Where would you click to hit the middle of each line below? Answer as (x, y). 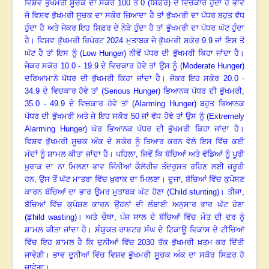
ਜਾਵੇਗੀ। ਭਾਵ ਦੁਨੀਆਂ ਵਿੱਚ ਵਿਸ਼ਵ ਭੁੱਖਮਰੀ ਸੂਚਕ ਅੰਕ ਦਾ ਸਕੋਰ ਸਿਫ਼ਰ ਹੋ (134, 255)
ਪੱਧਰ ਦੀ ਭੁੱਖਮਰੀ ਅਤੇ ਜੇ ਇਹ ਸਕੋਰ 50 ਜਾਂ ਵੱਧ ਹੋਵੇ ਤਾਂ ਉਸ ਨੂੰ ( (117, 116)
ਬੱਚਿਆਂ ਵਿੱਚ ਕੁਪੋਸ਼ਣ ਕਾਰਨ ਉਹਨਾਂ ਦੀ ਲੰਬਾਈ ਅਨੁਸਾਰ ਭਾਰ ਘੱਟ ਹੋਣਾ (134, 205)
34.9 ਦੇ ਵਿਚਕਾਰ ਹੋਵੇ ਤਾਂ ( (64, 91)
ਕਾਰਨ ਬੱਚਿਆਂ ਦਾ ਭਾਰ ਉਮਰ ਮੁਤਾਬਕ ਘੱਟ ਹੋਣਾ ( (97, 192)
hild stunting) (197, 192)
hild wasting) (55, 217)
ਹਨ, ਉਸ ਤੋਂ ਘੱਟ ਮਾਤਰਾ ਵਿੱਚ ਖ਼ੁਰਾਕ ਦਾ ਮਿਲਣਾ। (95, 180)
